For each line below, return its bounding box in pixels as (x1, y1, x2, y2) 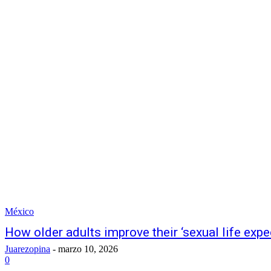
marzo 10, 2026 (58, 244, 118, 254)
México (5, 206, 34, 217)
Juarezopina (5, 244, 50, 254)
